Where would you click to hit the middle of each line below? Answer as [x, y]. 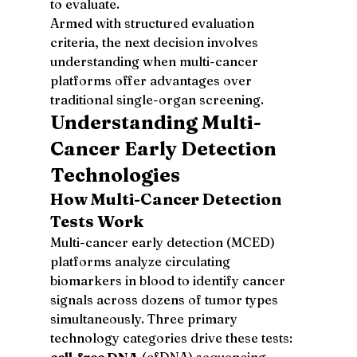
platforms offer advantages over [152, 80]
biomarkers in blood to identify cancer [169, 280]
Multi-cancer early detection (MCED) [164, 242]
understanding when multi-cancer [155, 61]
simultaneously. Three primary [145, 318]
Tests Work [96, 221]
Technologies [115, 175]
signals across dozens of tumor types [165, 299]
